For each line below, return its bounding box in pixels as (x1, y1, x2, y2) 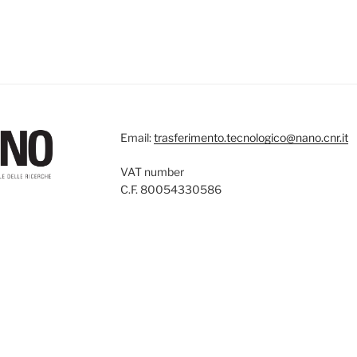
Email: (120, 131, 154, 144)
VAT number (120, 165, 184, 178)
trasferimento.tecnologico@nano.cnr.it (153, 131, 348, 144)
